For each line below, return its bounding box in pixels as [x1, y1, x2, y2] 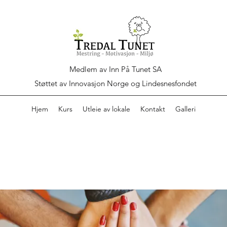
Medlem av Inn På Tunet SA [69, 64, 162, 74]
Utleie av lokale [83, 104, 130, 113]
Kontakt [140, 104, 165, 113]
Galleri [175, 104, 196, 113]
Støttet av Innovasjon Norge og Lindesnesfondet [34, 79, 197, 88]
